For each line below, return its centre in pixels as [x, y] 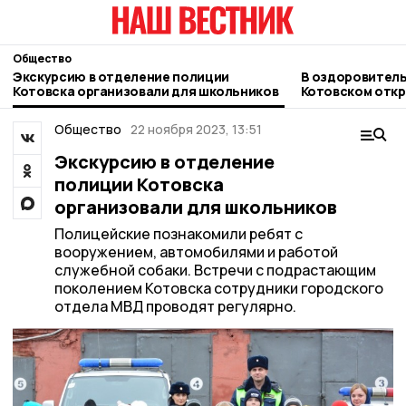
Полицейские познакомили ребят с [178, 234]
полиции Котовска [139, 184]
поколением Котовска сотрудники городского [218, 288]
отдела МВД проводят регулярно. [175, 306]
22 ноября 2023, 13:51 [196, 129]
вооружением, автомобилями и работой [196, 252]
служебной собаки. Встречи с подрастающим [215, 270]
